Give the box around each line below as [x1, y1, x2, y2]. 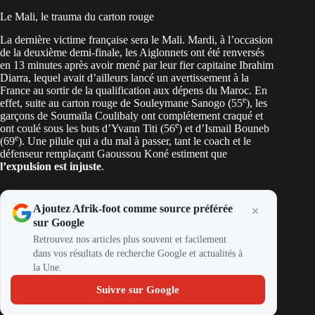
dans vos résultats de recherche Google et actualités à [33, 247, 243, 259]
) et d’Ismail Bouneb [179, 122, 269, 134]
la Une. [33, 262, 62, 273]
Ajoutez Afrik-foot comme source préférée [33, 202, 233, 214]
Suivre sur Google [96, 283, 180, 295]
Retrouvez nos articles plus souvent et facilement [33, 233, 226, 245]
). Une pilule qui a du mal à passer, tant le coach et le [18, 134, 251, 147]
